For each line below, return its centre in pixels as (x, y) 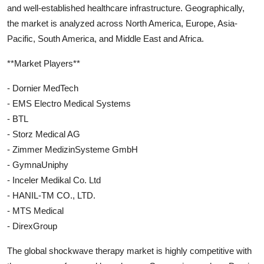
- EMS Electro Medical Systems (69, 103)
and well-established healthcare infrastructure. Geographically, (126, 8)
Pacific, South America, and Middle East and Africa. (105, 38)
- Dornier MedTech (43, 88)
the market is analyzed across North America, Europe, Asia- (122, 23)
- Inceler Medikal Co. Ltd (54, 180)
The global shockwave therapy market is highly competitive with (129, 250)
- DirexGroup (32, 226)
